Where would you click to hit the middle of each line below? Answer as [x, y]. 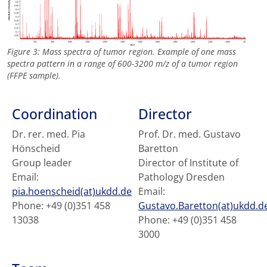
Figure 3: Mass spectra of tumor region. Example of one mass [122, 52]
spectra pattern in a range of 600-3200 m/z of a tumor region [122, 64]
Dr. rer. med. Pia [49, 134]
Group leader [42, 163]
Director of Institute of [188, 163]
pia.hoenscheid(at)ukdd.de [72, 192]
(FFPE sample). [34, 76]
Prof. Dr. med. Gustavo [190, 134]
